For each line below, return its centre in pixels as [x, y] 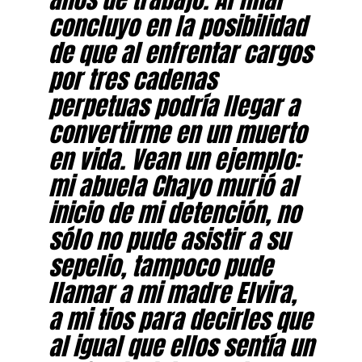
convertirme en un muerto [177, 132]
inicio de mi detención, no [174, 212]
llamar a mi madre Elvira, [172, 292]
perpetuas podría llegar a [173, 105]
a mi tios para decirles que [180, 319]
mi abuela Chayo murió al [173, 185]
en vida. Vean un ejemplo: [174, 159]
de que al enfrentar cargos [180, 52]
